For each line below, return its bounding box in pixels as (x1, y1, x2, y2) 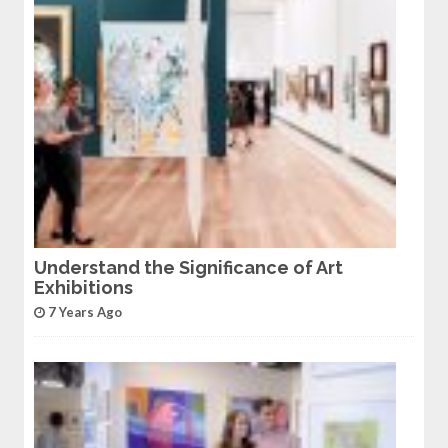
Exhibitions (33, 276, 133, 298)
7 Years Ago (47, 303, 122, 320)
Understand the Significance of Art (33, 256, 343, 278)
